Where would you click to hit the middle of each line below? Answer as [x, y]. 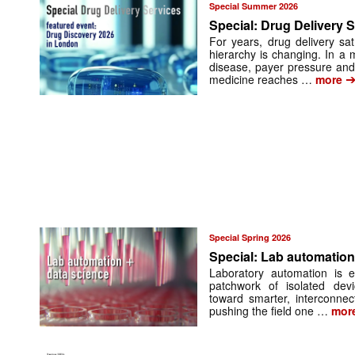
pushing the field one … [269, 310]
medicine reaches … [261, 80]
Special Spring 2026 [250, 237]
